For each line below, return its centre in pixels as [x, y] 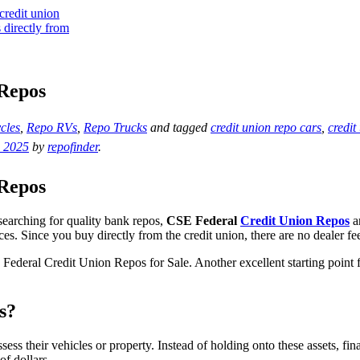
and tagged [179, 127]
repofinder [73, 146]
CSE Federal [203, 220]
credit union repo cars [266, 127]
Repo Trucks [115, 127]
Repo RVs [52, 127]
